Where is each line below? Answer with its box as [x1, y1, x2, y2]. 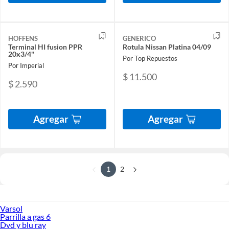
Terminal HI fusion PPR [8, 42, 82, 52]
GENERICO [123, 34, 156, 43]
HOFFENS [8, 34, 38, 43]
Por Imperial [8, 61, 44, 70]
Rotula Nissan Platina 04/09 [123, 42, 211, 52]
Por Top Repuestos [123, 54, 177, 62]
